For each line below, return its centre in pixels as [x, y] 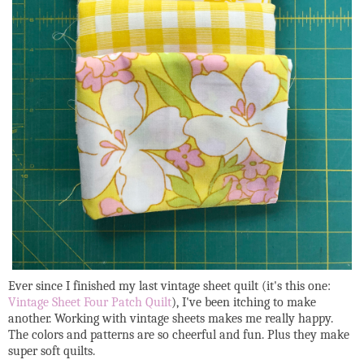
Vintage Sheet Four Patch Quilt [90, 302]
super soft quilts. [52, 351]
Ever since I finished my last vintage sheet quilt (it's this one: [169, 286]
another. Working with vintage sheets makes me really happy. [171, 318]
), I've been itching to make [244, 302]
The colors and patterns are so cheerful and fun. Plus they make [179, 334]
